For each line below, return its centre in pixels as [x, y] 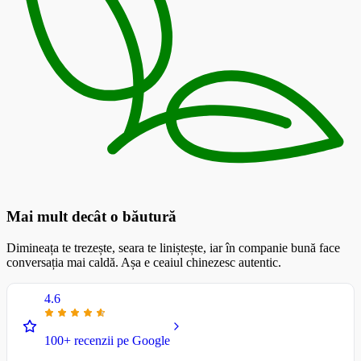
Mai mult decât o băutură [91, 217]
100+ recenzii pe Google [107, 340]
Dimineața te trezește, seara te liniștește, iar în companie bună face [173, 247]
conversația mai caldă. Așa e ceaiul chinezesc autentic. [144, 262]
